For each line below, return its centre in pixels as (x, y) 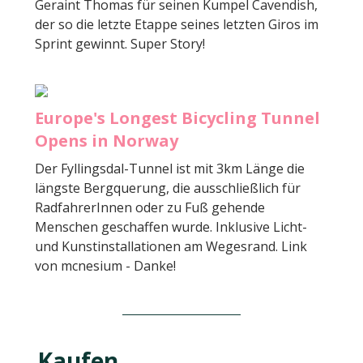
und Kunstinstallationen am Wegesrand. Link (171, 246)
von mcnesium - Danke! (105, 265)
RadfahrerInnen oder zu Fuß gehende (150, 207)
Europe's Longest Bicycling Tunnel (177, 117)
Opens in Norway (107, 140)
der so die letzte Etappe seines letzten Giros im (177, 24)
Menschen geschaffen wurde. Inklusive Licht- (171, 226)
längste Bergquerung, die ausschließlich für (168, 188)
